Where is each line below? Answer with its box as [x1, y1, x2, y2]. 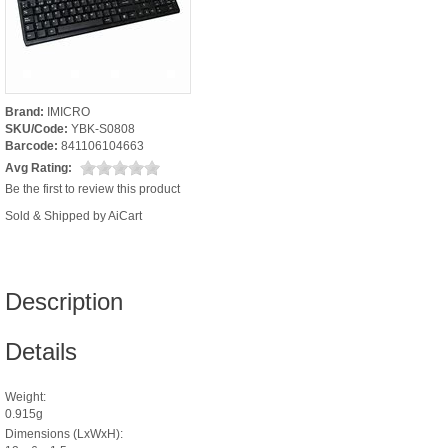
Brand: [5, 104, 44, 119]
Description [5, 287, 123, 315]
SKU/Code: [5, 121, 68, 136]
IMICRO [47, 104, 90, 119]
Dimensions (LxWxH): [5, 426, 123, 441]
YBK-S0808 [71, 121, 135, 136]
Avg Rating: [5, 160, 72, 175]
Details [5, 337, 77, 365]
